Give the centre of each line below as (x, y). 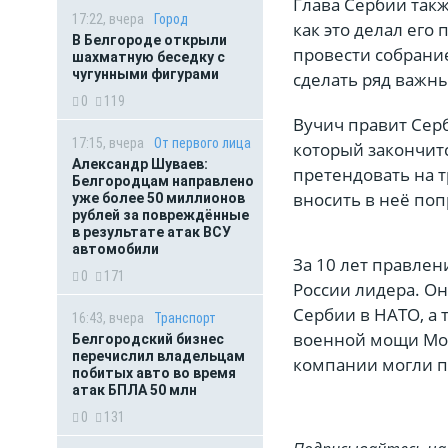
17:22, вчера (108, 19)
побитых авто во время (154, 373)
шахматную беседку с (148, 57)
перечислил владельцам (158, 356)
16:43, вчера (108, 318)
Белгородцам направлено (163, 181)
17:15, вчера (108, 143)
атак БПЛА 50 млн (134, 390)
